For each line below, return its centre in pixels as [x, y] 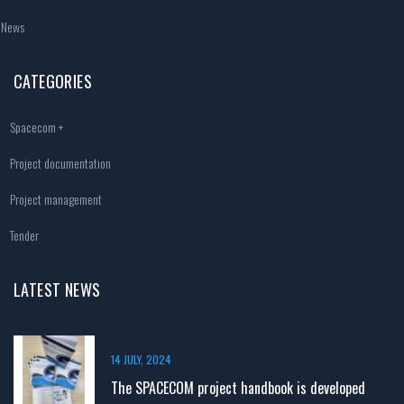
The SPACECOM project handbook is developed [238, 387]
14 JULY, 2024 [141, 359]
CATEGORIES [53, 81]
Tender [24, 234]
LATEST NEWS [57, 289]
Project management [56, 198]
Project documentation [60, 162]
